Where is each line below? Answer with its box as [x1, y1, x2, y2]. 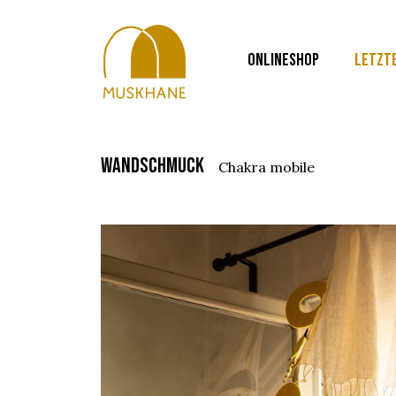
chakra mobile [228, 158, 315, 176]
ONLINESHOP [247, 49, 319, 71]
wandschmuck [112, 153, 204, 179]
